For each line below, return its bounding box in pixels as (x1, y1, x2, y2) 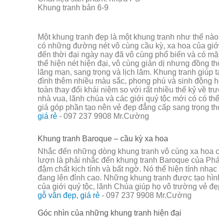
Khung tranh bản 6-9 (38, 3, 109, 12)
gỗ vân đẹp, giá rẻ (38, 191, 100, 200)
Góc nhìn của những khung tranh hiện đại (38, 208, 181, 217)
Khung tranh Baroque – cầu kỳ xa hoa (38, 134, 168, 143)
